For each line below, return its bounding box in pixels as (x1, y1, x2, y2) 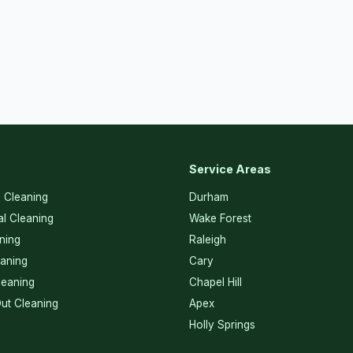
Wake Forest (189, 211, 251, 225)
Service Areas (189, 162, 271, 176)
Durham (189, 190, 229, 203)
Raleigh (189, 232, 226, 246)
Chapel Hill (189, 275, 242, 288)
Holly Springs (189, 318, 255, 331)
